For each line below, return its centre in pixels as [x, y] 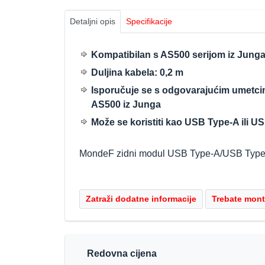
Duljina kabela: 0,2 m [137, 73]
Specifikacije [149, 22]
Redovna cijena [122, 254]
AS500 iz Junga [126, 105]
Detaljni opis [93, 22]
